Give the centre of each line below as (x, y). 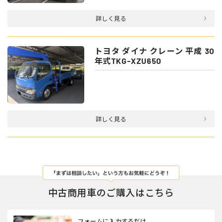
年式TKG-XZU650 (128, 60)
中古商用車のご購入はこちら (111, 192)
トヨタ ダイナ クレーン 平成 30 (154, 51)
